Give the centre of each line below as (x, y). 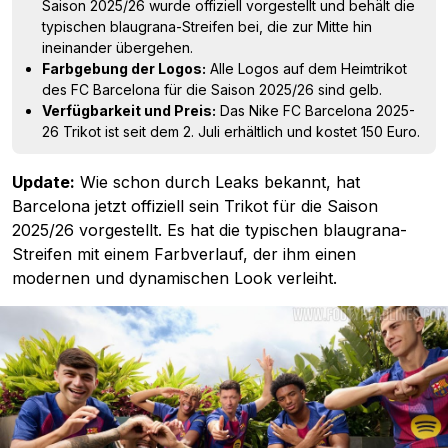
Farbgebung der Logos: (124, 68)
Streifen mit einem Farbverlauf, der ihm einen (184, 254)
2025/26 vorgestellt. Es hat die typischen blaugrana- (209, 230)
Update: (43, 182)
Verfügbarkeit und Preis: (129, 110)
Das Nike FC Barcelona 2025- (315, 110)
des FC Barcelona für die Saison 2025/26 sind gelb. (212, 89)
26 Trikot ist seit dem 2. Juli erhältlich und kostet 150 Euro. (231, 131)
